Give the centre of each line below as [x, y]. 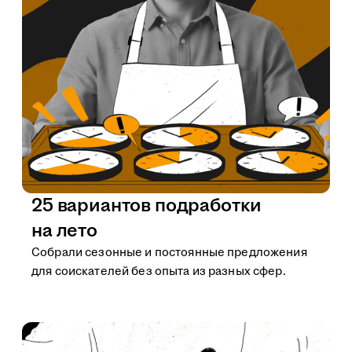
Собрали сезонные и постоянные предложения [169, 253]
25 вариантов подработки [147, 206]
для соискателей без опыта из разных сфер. [159, 271]
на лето [64, 231]
